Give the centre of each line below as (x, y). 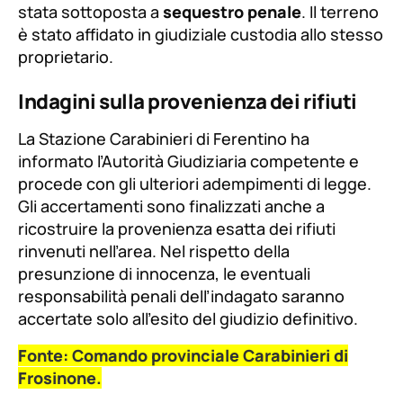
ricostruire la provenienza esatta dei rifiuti (177, 229)
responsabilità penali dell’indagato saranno (181, 296)
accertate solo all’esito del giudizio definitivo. (188, 319)
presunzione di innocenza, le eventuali (164, 274)
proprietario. (66, 57)
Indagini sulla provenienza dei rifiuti (188, 102)
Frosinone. (60, 378)
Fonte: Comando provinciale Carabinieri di (183, 356)
